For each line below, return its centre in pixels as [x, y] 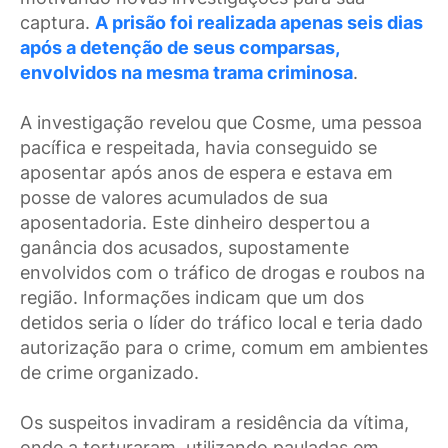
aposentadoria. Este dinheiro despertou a [195, 223]
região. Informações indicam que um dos [192, 298]
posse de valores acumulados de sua [174, 198]
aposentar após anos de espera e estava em [206, 173]
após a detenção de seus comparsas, [179, 48]
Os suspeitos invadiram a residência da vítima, [214, 423]
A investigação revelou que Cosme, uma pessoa [221, 123]
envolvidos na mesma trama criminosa [186, 73]
